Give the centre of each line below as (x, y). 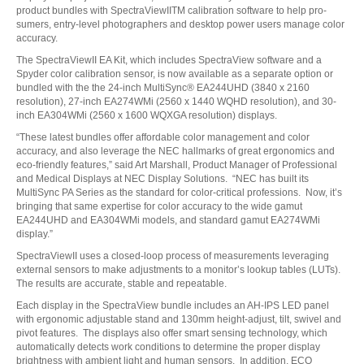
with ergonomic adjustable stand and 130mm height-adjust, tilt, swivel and (178, 320)
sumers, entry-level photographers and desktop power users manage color (180, 25)
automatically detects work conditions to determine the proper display (168, 347)
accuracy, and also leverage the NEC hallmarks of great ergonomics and (175, 152)
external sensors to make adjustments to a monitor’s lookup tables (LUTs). (179, 270)
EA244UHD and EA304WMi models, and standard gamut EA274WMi (168, 221)
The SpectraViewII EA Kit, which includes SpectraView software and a (169, 61)
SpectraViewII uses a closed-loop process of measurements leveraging (172, 256)
